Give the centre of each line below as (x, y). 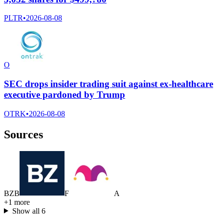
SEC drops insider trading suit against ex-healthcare (109, 84)
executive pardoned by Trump (65, 94)
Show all (27, 211)
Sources (23, 134)
